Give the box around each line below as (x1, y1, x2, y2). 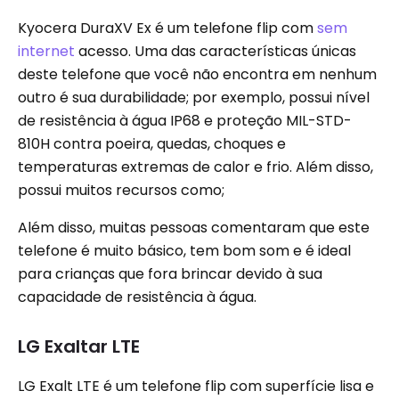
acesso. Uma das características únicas (75, 41, 356, 61)
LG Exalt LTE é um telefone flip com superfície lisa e (18, 376, 374, 396)
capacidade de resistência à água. (18, 287, 256, 307)
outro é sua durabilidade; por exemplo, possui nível (18, 87, 370, 108)
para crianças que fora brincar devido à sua (18, 264, 322, 284)
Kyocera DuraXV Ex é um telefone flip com (18, 18, 317, 38)
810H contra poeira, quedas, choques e (18, 134, 286, 154)
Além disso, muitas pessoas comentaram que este (18, 217, 370, 238)
